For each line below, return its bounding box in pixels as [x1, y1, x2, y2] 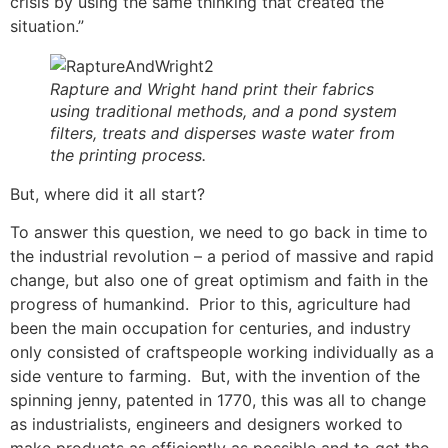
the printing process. [50, 145, 206, 165]
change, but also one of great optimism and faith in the [10, 270, 428, 291]
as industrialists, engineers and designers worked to [10, 414, 403, 435]
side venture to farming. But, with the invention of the [10, 366, 420, 387]
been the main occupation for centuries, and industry [10, 318, 411, 339]
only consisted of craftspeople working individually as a [10, 342, 434, 363]
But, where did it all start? [10, 184, 205, 204]
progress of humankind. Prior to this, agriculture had [10, 294, 411, 315]
